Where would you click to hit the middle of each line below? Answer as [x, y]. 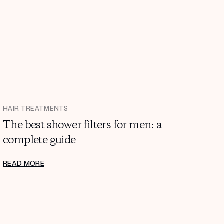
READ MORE [24, 163]
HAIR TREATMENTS [36, 109]
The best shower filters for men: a [83, 125]
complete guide [39, 140]
